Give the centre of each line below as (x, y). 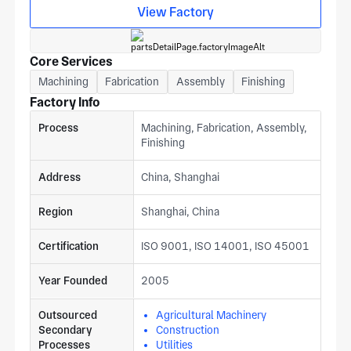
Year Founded (72, 281)
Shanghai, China (181, 212)
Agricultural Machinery (212, 315)
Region (55, 212)
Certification (68, 246)
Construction (188, 330)
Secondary (65, 330)
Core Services (72, 62)
